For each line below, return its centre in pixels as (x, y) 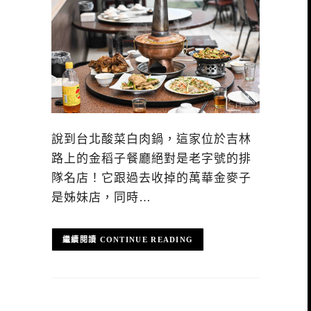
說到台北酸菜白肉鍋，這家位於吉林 (151, 140)
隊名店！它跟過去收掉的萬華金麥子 (151, 178)
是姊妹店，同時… (101, 198)
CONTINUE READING (146, 240)
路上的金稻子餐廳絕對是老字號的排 (151, 159)
